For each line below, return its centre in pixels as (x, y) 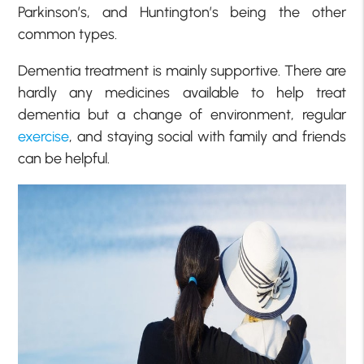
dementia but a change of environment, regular (182, 114)
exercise (44, 136)
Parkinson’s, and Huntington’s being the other (182, 12)
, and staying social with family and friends (208, 136)
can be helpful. (64, 158)
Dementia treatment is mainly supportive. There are (182, 70)
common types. (68, 34)
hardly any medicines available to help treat (182, 92)
